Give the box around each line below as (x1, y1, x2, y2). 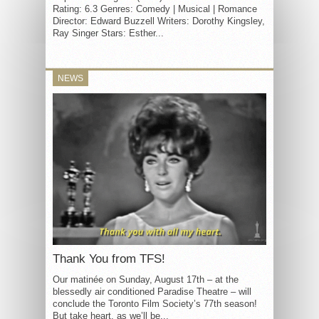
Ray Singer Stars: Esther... (53, 28, 164, 38)
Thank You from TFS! (53, 251, 165, 266)
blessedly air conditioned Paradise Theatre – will (53, 286, 251, 297)
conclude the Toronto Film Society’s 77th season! (53, 298, 257, 309)
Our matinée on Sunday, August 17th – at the (53, 273, 239, 285)
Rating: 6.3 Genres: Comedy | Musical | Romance (53, 4, 257, 14)
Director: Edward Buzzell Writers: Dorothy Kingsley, (53, 16, 265, 26)
